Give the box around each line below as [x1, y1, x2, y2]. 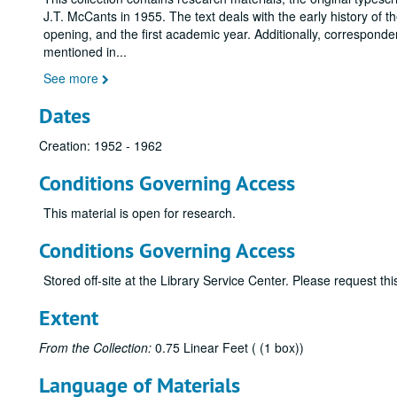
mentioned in [43, 43, 116, 60]
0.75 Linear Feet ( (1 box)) [152, 339, 304, 356]
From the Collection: [39, 339, 152, 356]
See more [43, 69, 102, 87]
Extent [39, 304, 98, 331]
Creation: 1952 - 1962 [39, 136, 162, 154]
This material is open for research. [43, 204, 236, 222]
